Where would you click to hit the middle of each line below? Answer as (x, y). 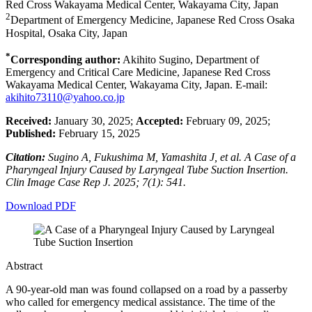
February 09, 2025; (227, 120)
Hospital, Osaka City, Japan (67, 33)
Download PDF (41, 205)
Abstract (24, 265)
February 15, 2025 (98, 133)
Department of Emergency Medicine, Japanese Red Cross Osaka (153, 20)
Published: (31, 133)
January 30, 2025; (95, 120)
